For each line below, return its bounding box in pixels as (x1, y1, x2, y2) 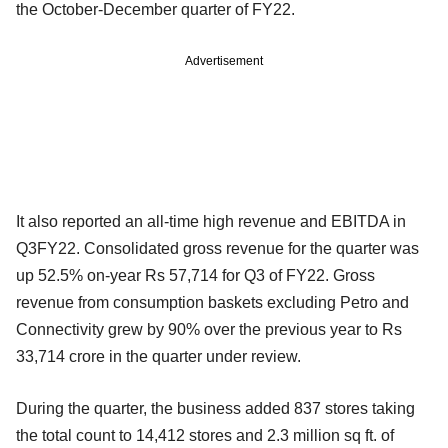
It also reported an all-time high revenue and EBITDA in (16, 212, 406, 230)
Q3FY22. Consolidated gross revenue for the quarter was (16, 239, 419, 257)
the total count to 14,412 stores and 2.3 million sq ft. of (16, 426, 394, 444)
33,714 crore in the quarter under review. (16, 347, 301, 365)
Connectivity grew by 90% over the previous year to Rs (16, 320, 402, 338)
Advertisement (185, 53, 263, 68)
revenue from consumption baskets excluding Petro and (16, 293, 409, 311)
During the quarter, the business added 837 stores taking (16, 399, 415, 417)
